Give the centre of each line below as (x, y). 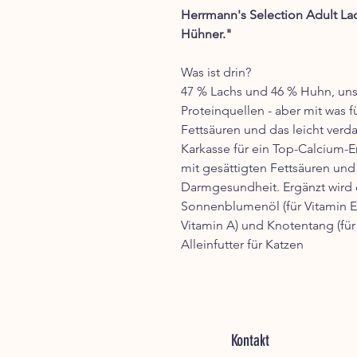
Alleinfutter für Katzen (242, 244)
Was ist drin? (216, 72)
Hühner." (206, 34)
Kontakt (250, 340)
